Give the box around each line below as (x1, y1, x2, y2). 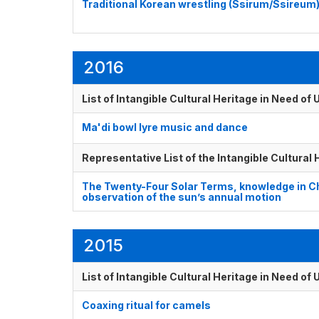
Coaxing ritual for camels (82, 299, 211, 312)
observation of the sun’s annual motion (82, 191, 281, 204)
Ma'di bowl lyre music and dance (82, 121, 248, 134)
